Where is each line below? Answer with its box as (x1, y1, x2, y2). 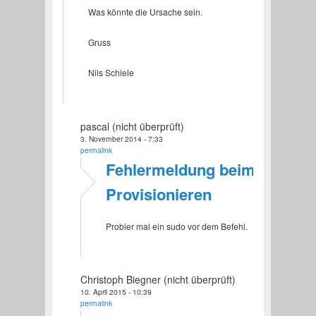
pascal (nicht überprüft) (80, 119, 184, 133)
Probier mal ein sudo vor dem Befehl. (105, 219, 248, 232)
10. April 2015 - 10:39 (80, 286, 152, 297)
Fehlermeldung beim (105, 157, 255, 181)
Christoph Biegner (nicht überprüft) (80, 272, 236, 286)
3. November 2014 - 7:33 (80, 133, 163, 144)
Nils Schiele (87, 66, 134, 79)
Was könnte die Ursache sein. (87, 6, 202, 18)
